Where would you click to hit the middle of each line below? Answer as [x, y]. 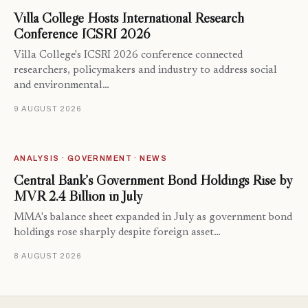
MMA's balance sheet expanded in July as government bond [153, 218]
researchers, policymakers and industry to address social [145, 71]
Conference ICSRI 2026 [82, 34]
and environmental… [62, 86]
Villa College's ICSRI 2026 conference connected [128, 56]
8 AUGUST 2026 [48, 256]
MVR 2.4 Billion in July [78, 196]
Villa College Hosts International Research [129, 18]
